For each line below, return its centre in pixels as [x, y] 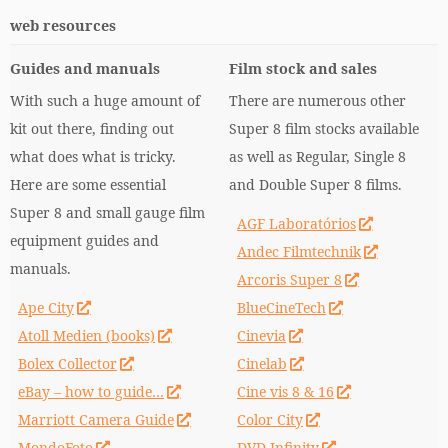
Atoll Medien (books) [86, 335]
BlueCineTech [281, 307]
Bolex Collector [67, 363]
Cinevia [261, 335]
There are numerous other [317, 100]
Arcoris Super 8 [289, 279]
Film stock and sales [303, 68]
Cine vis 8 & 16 [285, 391]
